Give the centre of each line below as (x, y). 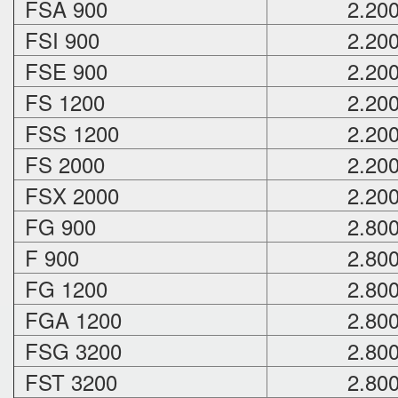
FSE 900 (63, 71)
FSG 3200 (70, 350)
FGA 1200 (70, 319)
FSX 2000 (69, 195)
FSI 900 (59, 40)
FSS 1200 (69, 133)
